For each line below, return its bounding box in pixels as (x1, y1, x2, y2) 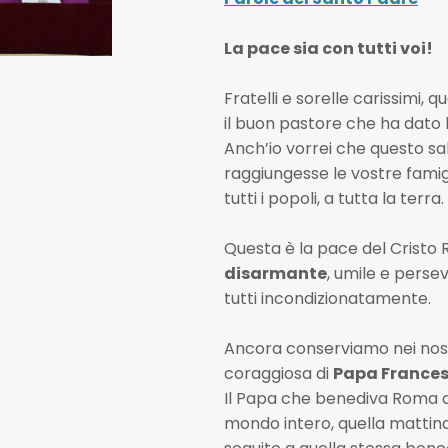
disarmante (223, 262, 327, 285)
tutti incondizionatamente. (223, 287, 431, 310)
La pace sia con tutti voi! (223, 37, 433, 60)
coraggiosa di (223, 362, 333, 385)
